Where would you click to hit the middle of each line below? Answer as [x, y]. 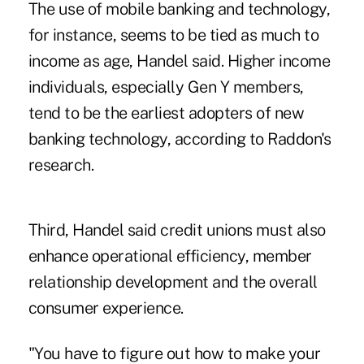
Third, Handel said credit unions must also [177, 230]
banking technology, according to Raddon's [180, 139]
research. [61, 165]
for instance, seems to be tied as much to [173, 35]
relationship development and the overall [173, 282]
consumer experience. [106, 308]
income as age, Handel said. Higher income [179, 61]
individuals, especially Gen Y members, [166, 87]
